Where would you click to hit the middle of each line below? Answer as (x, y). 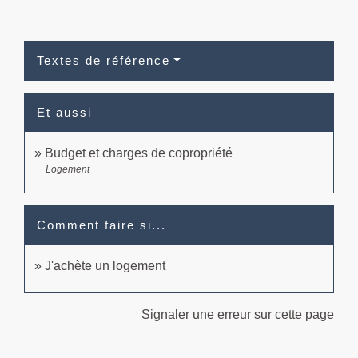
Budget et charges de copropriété (139, 153)
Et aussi (64, 112)
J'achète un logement (105, 265)
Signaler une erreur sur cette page (238, 314)
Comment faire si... (101, 225)
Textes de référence (103, 60)
